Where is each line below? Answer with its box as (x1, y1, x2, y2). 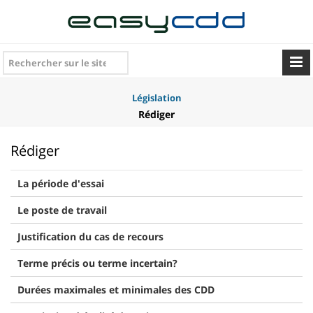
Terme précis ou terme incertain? (17, 256, 177, 270)
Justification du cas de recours (17, 230, 163, 243)
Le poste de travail (17, 203, 107, 217)
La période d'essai (17, 177, 104, 190)
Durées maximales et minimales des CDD (17, 283, 214, 296)
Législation (131, 92, 182, 104)
